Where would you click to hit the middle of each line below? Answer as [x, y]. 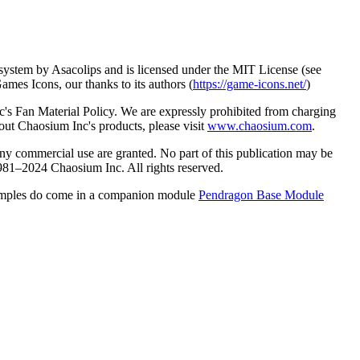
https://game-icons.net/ [250, 84]
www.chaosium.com [260, 125]
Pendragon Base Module [261, 194]
